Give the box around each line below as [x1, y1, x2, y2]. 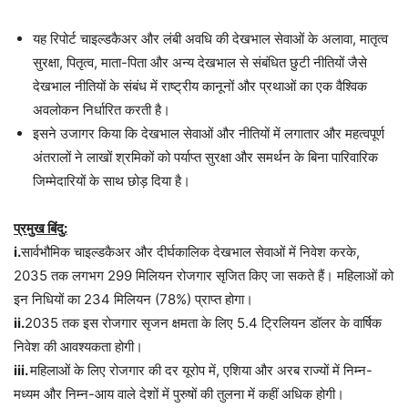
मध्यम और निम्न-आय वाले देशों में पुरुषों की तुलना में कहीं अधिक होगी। [14, 385, 344, 403]
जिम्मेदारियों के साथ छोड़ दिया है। [33, 172, 190, 190]
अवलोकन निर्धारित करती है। [33, 101, 170, 119]
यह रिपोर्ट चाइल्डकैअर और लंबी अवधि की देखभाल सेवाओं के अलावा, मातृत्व [33, 30, 388, 48]
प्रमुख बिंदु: [14, 219, 67, 238]
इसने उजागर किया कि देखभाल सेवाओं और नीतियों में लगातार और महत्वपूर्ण [33, 125, 384, 143]
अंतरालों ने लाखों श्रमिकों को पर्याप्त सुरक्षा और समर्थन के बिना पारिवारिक [33, 148, 378, 167]
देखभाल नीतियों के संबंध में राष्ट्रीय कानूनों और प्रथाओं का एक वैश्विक [33, 77, 367, 96]
